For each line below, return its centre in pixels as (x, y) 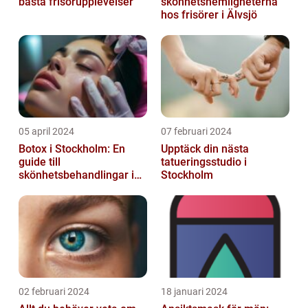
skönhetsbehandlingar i (76, 175)
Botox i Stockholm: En (72, 149)
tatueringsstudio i (204, 162)
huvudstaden (51, 188)
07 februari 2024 (196, 132)
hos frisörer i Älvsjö (209, 15)
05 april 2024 (46, 132)
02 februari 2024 (54, 292)
